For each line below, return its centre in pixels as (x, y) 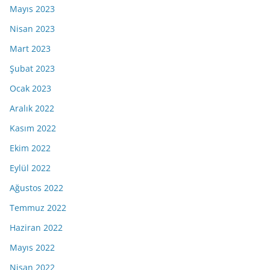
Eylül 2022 (30, 168)
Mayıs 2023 (32, 8)
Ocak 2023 (30, 88)
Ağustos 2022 (36, 187)
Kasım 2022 (33, 128)
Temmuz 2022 (38, 207)
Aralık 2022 (32, 108)
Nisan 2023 (32, 28)
